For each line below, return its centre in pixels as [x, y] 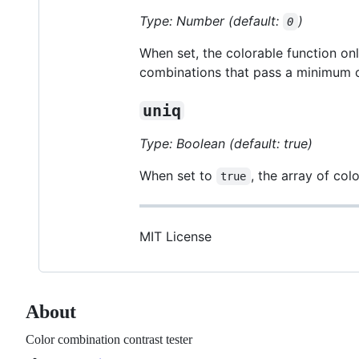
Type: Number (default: [211, 21]
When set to [178, 176]
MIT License [175, 237]
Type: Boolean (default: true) [226, 144]
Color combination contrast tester [109, 340]
